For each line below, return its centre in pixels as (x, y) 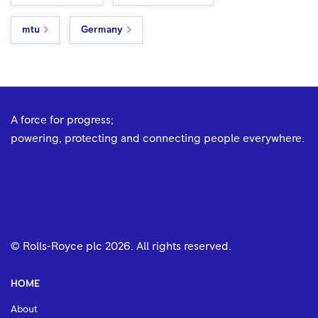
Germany (102, 29)
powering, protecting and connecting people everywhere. (158, 138)
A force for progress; (62, 120)
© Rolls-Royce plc (58, 246)
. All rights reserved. (181, 246)
